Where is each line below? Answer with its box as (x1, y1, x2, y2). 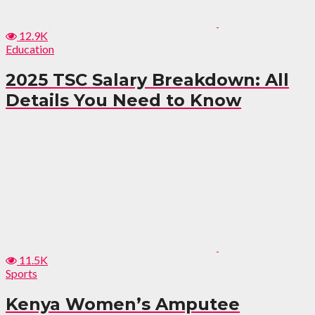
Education (6, 42, 54, 56)
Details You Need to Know (6, 89, 241, 110)
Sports (6, 266, 37, 280)
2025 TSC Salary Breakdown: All (6, 69, 289, 90)
